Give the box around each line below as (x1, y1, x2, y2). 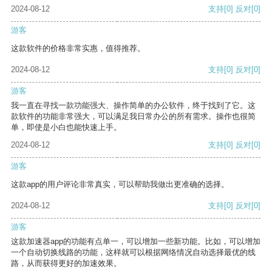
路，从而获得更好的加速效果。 (11, 259, 121, 268)
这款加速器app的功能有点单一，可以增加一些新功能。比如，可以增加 (11, 237, 260, 246)
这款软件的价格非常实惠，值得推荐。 (11, 44, 145, 53)
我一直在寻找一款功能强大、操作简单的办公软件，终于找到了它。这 (11, 101, 256, 110)
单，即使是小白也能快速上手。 (11, 123, 121, 132)
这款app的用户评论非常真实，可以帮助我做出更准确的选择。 (11, 180, 229, 189)
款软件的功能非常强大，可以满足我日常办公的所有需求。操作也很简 (11, 112, 256, 121)
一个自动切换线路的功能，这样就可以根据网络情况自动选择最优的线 (11, 248, 256, 257)
